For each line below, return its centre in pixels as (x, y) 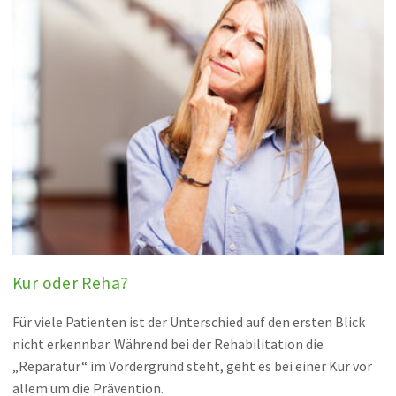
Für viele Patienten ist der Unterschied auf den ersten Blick (188, 321)
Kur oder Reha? (70, 283)
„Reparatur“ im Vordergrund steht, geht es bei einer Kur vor (192, 366)
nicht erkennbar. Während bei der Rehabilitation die (168, 343)
